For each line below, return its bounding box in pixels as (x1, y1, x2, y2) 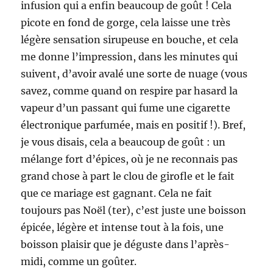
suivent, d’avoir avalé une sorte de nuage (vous (21, 67, 248, 80)
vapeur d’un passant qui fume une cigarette (21, 101, 231, 114)
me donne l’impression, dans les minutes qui (21, 50, 238, 63)
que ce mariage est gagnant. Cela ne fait (21, 186, 213, 199)
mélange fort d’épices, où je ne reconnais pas (21, 152, 238, 165)
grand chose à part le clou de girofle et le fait (21, 169, 235, 182)
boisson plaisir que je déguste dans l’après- (21, 238, 230, 250)
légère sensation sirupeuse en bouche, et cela (21, 33, 239, 46)
